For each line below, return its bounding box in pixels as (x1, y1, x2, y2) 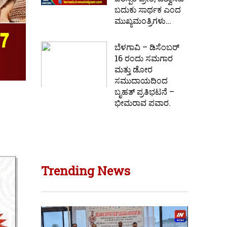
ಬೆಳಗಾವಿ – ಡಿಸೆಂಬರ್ (115, 42, 179, 53)
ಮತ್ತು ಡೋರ (115, 64, 153, 75)
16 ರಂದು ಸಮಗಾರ (115, 53, 173, 64)
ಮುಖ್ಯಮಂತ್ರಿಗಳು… (115, 15, 171, 26)
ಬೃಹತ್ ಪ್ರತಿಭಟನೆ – (115, 86, 174, 97)
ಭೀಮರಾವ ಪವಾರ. (115, 97, 171, 108)
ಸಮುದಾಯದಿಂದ (115, 75, 168, 86)
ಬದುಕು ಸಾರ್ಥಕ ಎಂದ (115, 4, 181, 15)
